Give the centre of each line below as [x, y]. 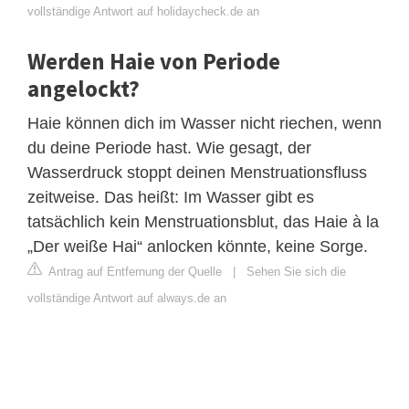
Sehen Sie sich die [296, 271]
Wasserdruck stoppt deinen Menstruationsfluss [197, 172]
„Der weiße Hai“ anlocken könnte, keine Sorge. [198, 246]
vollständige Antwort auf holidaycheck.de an [143, 11]
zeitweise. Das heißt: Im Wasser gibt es [171, 197]
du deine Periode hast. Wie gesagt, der [169, 147]
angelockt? [84, 88]
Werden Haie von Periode [154, 61]
